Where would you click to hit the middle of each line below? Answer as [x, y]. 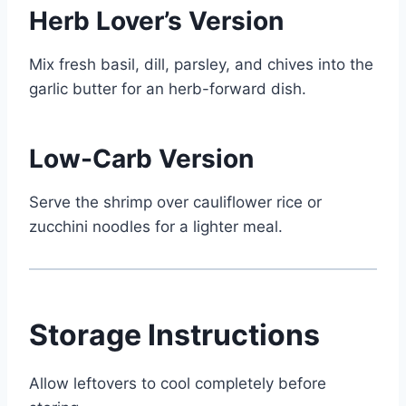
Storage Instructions [174, 335]
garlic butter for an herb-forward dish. [168, 89]
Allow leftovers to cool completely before [178, 384]
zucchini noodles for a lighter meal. [156, 227]
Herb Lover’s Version [156, 21]
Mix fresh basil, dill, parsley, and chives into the [201, 65]
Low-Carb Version [141, 159]
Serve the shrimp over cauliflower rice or [175, 203]
